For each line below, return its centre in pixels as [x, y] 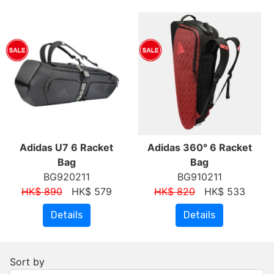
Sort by [27, 262]
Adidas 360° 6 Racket [199, 148]
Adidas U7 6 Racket [67, 148]
